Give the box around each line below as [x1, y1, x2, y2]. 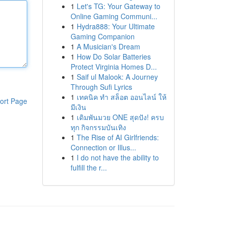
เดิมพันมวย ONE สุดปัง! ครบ [76, 112, 164, 122]
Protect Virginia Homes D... [70, 62, 157, 72]
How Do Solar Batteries [76, 51, 151, 62]
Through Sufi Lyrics [70, 82, 132, 92]
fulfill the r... [70, 162, 107, 173]
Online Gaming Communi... [70, 11, 157, 21]
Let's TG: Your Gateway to [76, 1, 160, 11]
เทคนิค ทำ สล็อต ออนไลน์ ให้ [76, 92, 166, 102]
